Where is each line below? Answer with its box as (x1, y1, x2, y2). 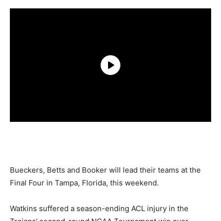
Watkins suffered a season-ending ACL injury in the (10, 204, 188, 213)
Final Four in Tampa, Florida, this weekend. (10, 178, 159, 187)
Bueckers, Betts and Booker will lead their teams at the (10, 165, 201, 175)
